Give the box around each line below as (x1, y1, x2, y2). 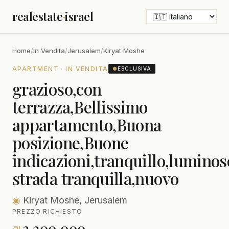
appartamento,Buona (12, 113, 162, 135)
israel (65, 9, 94, 24)
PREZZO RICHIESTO (12, 208, 83, 215)
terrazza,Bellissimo (12, 96, 148, 118)
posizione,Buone (12, 131, 129, 153)
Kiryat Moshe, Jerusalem (20, 195, 127, 205)
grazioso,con (12, 78, 102, 100)
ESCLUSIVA (117, 65, 151, 72)
